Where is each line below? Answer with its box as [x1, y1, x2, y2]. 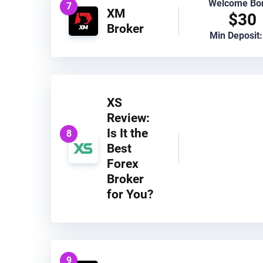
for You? [107, 186, 153, 201]
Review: [107, 110, 150, 125]
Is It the [107, 125, 148, 140]
